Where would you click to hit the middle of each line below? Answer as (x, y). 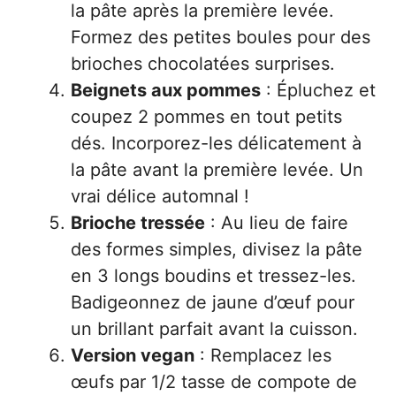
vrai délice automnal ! (160, 196)
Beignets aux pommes (166, 90)
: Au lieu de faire (277, 223)
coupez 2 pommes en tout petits (206, 117)
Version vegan (133, 355)
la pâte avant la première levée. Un (217, 170)
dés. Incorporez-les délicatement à (216, 143)
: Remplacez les (263, 355)
